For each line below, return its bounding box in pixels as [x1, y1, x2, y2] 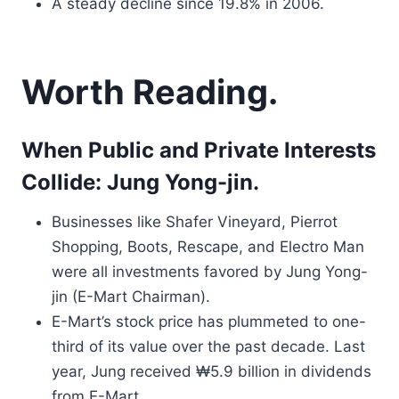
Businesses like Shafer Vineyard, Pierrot [52, 213, 338, 231]
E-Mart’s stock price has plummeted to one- [52, 313, 366, 330]
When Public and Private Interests [21, 137, 376, 163]
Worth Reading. [21, 71, 278, 112]
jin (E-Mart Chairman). [52, 288, 210, 305]
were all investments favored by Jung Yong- [52, 263, 368, 281]
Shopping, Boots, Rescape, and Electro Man [52, 238, 364, 256]
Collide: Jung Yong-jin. [21, 169, 259, 195]
